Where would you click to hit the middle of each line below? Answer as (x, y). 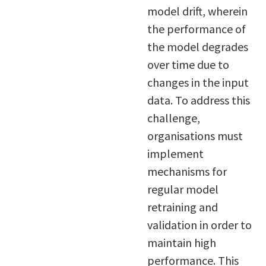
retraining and (182, 207)
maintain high (181, 243)
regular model (183, 189)
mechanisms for (187, 172)
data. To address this (198, 100)
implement (175, 154)
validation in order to (199, 225)
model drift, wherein (197, 11)
